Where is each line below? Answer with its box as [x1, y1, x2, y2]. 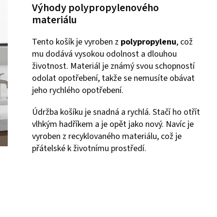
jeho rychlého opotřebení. [32, 84, 124, 96]
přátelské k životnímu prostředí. [32, 142, 146, 155]
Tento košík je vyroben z [32, 35, 121, 48]
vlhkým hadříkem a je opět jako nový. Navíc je [32, 118, 194, 130]
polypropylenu [121, 35, 176, 48]
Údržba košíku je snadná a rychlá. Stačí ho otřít [32, 106, 200, 118]
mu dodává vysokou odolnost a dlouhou [32, 47, 177, 60]
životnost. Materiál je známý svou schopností [32, 60, 195, 72]
